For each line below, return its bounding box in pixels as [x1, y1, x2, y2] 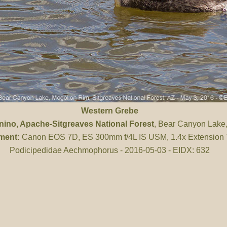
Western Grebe [81, 106, 138, 115]
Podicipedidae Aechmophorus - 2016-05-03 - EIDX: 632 [9, 146, 210, 155]
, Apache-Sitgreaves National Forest [16, 120, 154, 128]
